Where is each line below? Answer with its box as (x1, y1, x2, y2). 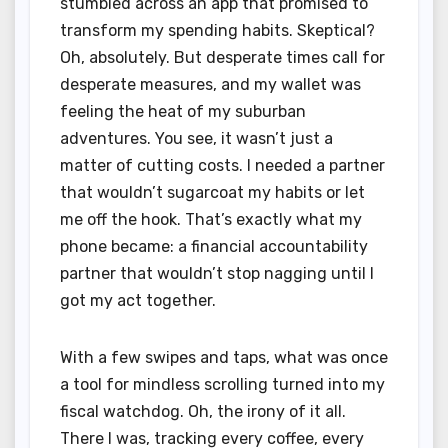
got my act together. (60, 291, 216, 311)
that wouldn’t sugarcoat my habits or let (60, 183, 365, 203)
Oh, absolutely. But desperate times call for (60, 48, 385, 68)
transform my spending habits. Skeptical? (60, 21, 375, 41)
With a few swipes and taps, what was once (60, 348, 388, 368)
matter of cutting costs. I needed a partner (60, 156, 385, 176)
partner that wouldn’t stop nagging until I (60, 264, 374, 284)
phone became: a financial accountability (60, 237, 368, 257)
